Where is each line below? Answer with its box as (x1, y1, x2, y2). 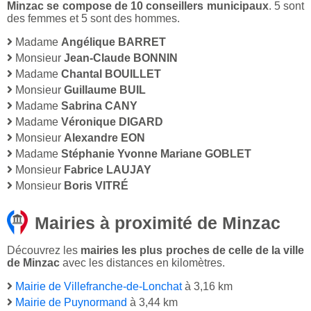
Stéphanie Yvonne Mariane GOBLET (61, 148, 251, 160)
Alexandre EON (64, 132, 145, 144)
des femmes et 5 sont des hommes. (7, 12, 180, 25)
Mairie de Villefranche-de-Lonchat (15, 280, 182, 293)
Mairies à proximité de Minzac (35, 213, 280, 233)
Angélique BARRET (61, 36, 166, 49)
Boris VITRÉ (64, 180, 128, 192)
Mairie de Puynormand (15, 296, 127, 309)
